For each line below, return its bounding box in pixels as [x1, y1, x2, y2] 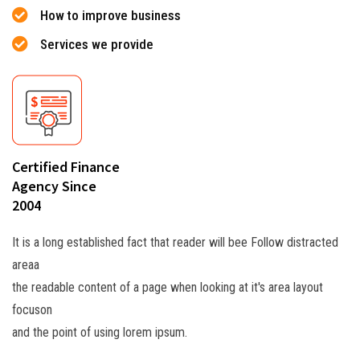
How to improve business [40, 6, 181, 23]
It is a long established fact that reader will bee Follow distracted [12, 234, 338, 250]
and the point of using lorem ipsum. [12, 324, 187, 340]
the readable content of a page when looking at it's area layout [12, 279, 323, 295]
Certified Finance [12, 157, 120, 176]
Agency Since [12, 176, 96, 195]
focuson [12, 301, 52, 317]
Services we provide [40, 35, 153, 52]
